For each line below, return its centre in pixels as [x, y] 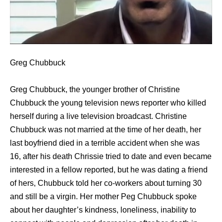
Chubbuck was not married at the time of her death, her [106, 130]
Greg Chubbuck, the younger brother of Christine [95, 90]
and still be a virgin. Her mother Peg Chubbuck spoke [103, 197]
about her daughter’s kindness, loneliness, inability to [103, 210]
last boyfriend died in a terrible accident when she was [105, 143]
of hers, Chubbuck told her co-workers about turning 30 [106, 183]
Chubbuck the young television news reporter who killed [108, 103]
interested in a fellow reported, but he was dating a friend [109, 170]
